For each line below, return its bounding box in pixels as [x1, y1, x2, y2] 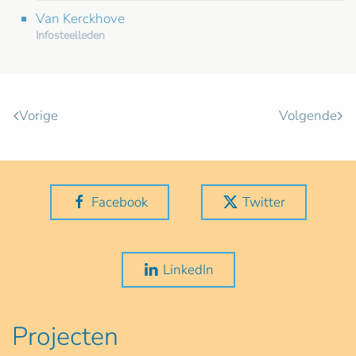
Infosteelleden [36, 27, 105, 43]
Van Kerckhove [36, 9, 125, 28]
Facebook [91, 192, 148, 211]
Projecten [12, 319, 118, 354]
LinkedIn [162, 260, 214, 279]
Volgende [279, 106, 337, 126]
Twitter [242, 192, 285, 211]
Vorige [19, 106, 58, 126]
